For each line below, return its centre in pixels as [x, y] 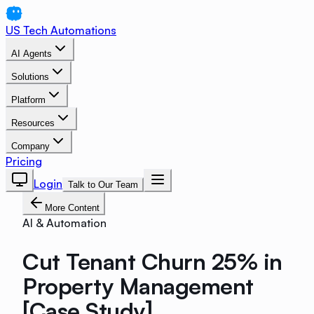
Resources [33, 123]
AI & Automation [64, 223]
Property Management [138, 286]
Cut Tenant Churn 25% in [152, 261]
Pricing [24, 161]
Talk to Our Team [103, 185]
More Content [72, 208]
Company [30, 146]
